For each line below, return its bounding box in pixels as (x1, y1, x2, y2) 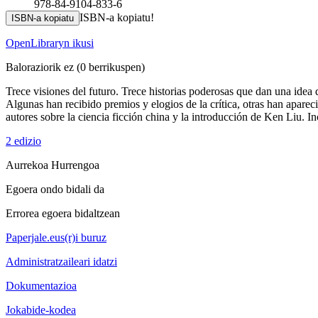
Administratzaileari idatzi (6, 255, 117, 268)
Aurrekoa (6, 158, 51, 171)
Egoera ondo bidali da (6, 182, 104, 195)
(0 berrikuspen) (74, 60, 145, 73)
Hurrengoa (51, 158, 99, 171)
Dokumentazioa (6, 279, 77, 292)
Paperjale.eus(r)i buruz (6, 231, 106, 243)
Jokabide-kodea (6, 303, 76, 316)
